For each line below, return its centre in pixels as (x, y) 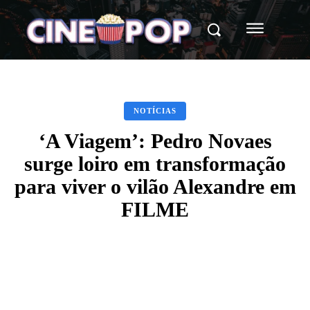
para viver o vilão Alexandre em (155, 186)
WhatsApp (224, 279)
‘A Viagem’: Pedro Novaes (155, 140)
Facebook (72, 279)
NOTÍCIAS (155, 110)
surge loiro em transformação (155, 163)
